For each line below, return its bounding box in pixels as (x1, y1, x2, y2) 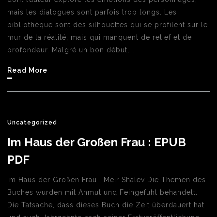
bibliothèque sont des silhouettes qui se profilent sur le (7, 21, 208, 29)
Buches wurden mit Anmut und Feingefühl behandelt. (7, 188, 198, 196)
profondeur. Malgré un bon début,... (7, 46, 135, 54)
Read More (7, 66, 47, 74)
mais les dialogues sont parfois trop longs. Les (7, 8, 177, 16)
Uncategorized (7, 119, 57, 126)
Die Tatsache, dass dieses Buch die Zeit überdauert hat (7, 201, 204, 209)
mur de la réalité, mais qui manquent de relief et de (7, 33, 192, 41)
